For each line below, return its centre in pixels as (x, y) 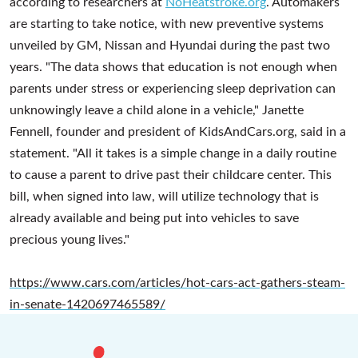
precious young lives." (70, 238)
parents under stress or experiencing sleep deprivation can (173, 87)
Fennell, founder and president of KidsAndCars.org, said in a (178, 130)
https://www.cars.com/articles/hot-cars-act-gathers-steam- (177, 281)
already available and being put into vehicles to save (154, 217)
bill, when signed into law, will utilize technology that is (164, 195)
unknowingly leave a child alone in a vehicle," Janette (157, 109)
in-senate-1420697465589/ (88, 303)
